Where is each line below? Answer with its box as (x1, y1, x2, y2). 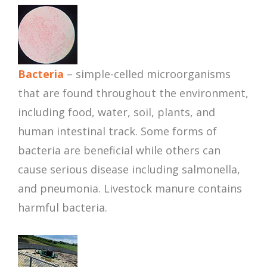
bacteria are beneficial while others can (18, 143, 221, 158)
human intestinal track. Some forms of (18, 124, 217, 139)
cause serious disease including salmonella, (18, 162, 240, 177)
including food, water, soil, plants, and (18, 105, 215, 120)
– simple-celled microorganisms (64, 67, 231, 82)
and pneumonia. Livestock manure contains (18, 181, 242, 196)
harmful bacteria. (18, 200, 107, 215)
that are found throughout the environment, (18, 86, 249, 101)
